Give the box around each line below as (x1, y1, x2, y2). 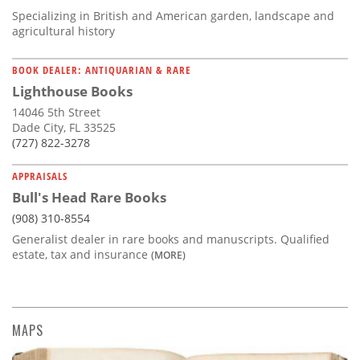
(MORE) (151, 248, 186, 262)
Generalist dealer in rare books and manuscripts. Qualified (12, 231, 329, 247)
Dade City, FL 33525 (12, 120, 116, 136)
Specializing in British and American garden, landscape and (12, 8, 334, 24)
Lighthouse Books (12, 82, 133, 101)
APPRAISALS (12, 169, 67, 184)
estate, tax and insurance (12, 247, 151, 263)
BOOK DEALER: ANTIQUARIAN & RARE (12, 63, 191, 78)
